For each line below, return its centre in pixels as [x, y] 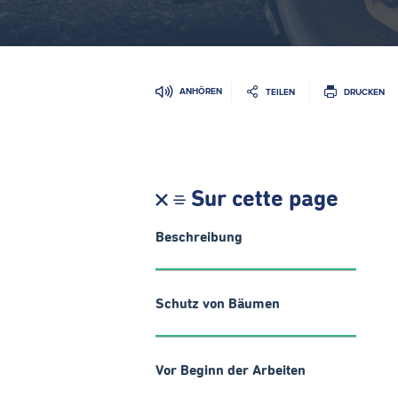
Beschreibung [199, 237]
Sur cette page [265, 200]
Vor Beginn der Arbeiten [231, 370]
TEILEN [280, 92]
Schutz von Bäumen [218, 304]
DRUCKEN [364, 92]
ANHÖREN [201, 91]
